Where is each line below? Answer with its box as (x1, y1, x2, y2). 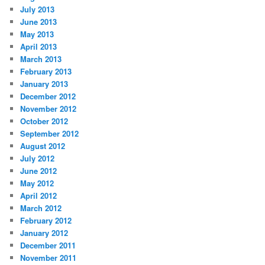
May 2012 (20, 177, 54, 189)
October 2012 (20, 115, 69, 127)
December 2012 (20, 91, 76, 102)
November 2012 (20, 103, 77, 115)
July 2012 (20, 153, 55, 164)
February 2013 (20, 66, 72, 77)
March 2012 (20, 202, 62, 214)
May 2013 (20, 28, 54, 40)
